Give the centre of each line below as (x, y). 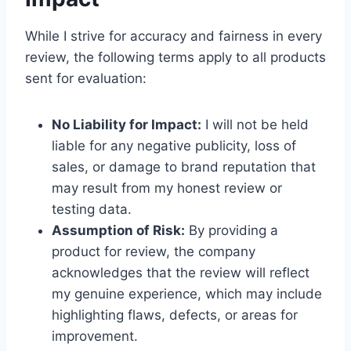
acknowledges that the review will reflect (181, 273)
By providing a (232, 230)
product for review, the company (154, 251)
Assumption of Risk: (118, 230)
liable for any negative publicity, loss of (174, 146)
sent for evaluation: (86, 78)
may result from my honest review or (167, 188)
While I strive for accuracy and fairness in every (174, 36)
